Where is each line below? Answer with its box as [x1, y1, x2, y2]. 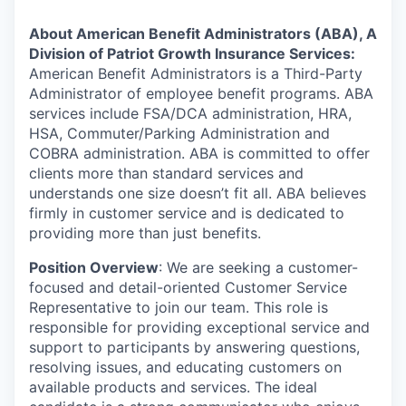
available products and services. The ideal [29, 378, 317, 397]
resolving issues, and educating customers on [29, 358, 342, 377]
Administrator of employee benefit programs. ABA [29, 84, 373, 103]
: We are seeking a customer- [159, 258, 358, 277]
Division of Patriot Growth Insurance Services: [29, 44, 355, 63]
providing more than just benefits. [29, 224, 261, 243]
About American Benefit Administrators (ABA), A [29, 24, 377, 43]
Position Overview [29, 258, 159, 277]
